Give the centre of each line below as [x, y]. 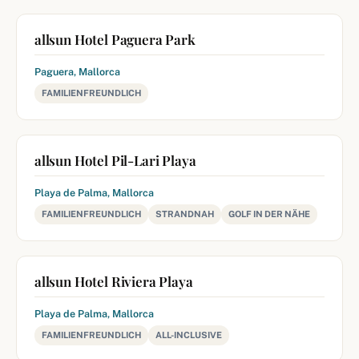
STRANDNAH [185, 214]
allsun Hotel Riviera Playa [114, 281]
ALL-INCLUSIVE [189, 335]
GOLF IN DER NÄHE [269, 214]
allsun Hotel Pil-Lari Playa [115, 160]
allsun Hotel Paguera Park [115, 39]
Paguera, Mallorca [77, 72]
